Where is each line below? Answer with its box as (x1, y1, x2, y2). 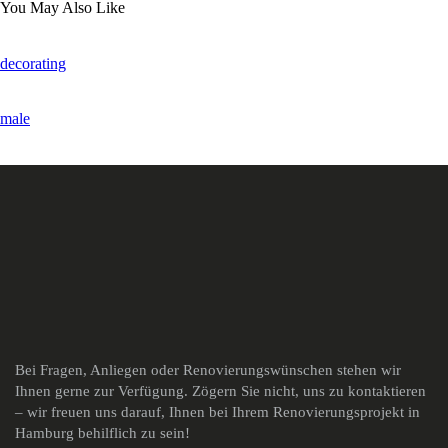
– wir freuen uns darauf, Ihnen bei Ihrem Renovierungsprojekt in (15, 404, 420, 421)
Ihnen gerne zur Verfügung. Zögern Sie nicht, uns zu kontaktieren (15, 383, 426, 400)
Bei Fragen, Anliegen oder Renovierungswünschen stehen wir (15, 362, 401, 379)
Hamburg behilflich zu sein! (15, 425, 190, 442)
